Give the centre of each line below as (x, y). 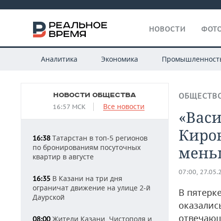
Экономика (119, 59)
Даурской (49, 197)
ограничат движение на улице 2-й (92, 188)
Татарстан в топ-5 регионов (99, 138)
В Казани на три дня (86, 178)
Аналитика (59, 59)
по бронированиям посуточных (87, 147)
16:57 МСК (69, 107)
